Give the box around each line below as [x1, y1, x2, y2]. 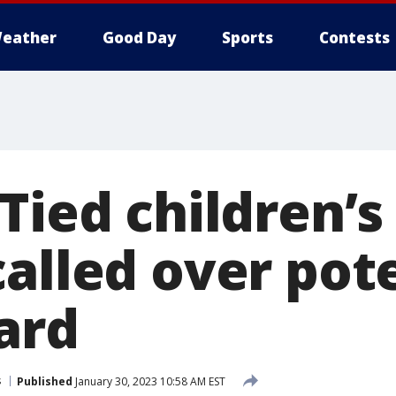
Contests [319, 27, 390, 48]
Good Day [103, 27, 176, 48]
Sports [222, 27, 273, 48]
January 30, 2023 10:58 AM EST [72, 373, 225, 389]
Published [17, 373, 72, 389]
